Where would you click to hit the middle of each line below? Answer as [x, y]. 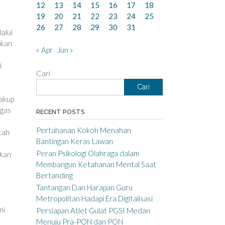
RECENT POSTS [60, 111]
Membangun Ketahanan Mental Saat [96, 164]
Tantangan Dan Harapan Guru [84, 187]
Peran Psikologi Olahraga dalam [87, 153]
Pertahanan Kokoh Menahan [83, 130]
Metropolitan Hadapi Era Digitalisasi [94, 198]
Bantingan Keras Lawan [74, 141]
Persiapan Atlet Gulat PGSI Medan [93, 210]
